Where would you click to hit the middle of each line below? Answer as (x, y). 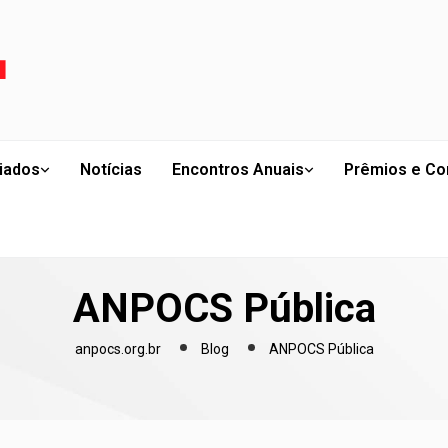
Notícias (111, 169)
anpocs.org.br (117, 349)
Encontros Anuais (238, 169)
